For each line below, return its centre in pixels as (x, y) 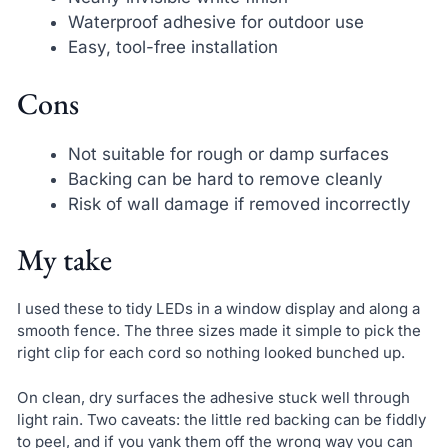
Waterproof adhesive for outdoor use (215, 22)
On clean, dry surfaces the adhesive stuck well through (213, 397)
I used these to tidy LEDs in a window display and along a (218, 309)
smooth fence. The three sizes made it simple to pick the (218, 331)
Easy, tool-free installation (172, 47)
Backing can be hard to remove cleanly (225, 178)
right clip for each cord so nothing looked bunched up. (210, 353)
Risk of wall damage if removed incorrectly (239, 203)
